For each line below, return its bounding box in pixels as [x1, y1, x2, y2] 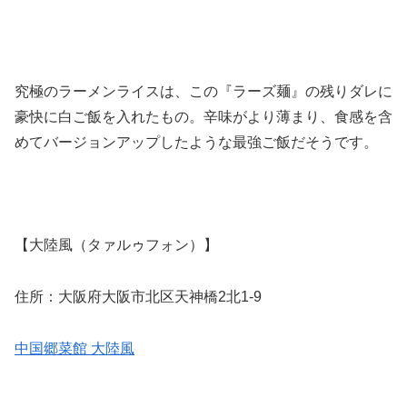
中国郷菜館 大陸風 [15, 340, 134, 356]
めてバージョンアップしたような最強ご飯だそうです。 [15, 134, 378, 150]
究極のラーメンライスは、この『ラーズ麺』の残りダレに [15, 83, 392, 99]
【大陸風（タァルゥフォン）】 [15, 237, 218, 253]
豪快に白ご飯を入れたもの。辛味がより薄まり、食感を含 [15, 108, 392, 124]
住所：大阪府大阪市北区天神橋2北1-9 [15, 289, 262, 305]
